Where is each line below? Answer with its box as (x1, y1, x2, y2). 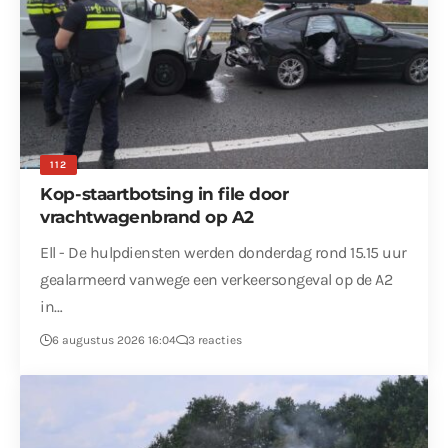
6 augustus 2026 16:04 (52, 333, 177, 348)
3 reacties (188, 333, 243, 348)
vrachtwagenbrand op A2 (40, 207, 255, 228)
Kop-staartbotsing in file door (40, 184, 289, 205)
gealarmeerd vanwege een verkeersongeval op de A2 (40, 270, 393, 290)
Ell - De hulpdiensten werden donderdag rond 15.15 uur (40, 243, 407, 263)
